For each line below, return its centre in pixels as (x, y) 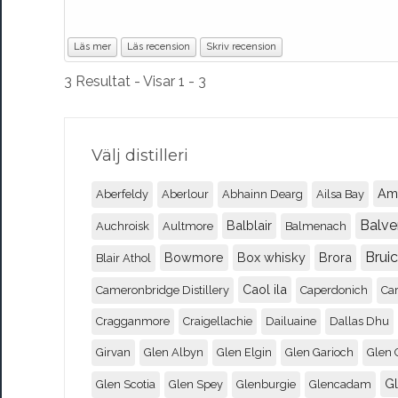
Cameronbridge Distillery (163, 290)
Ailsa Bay (340, 194)
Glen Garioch (319, 352)
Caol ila (265, 289)
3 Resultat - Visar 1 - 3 (139, 81)
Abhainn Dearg (263, 194)
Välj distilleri (140, 155)
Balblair (249, 225)
